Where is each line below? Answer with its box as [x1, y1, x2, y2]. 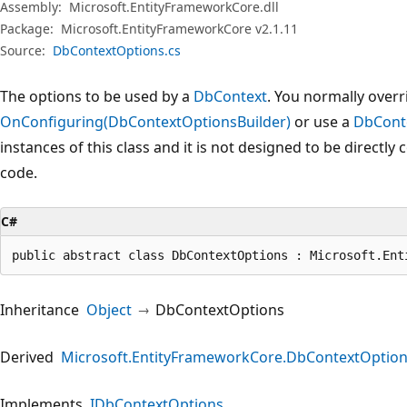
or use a [291, 111, 353, 132]
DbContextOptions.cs [53, 41, 181, 59]
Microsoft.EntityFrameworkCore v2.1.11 [61, 19, 298, 37]
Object [86, 299, 132, 320]
